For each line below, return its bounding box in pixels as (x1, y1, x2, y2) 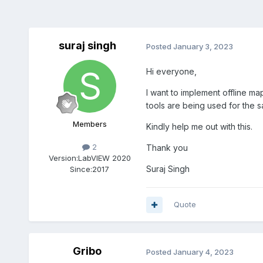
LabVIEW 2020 (77, 153, 131, 163)
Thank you (146, 143, 188, 153)
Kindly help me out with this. (146, 122, 252, 132)
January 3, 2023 (173, 41, 233, 51)
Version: (48, 153, 78, 163)
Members (72, 119, 107, 129)
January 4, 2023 (173, 247, 234, 257)
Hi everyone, (146, 66, 197, 77)
